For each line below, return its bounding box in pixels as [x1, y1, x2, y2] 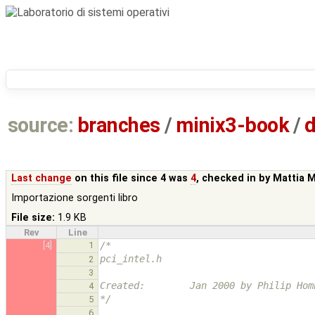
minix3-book [175, 113, 290, 138]
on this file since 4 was [72, 172, 191, 184]
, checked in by [196, 172, 274, 184]
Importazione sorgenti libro [11, 191, 139, 204]
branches [77, 113, 160, 138]
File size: [11, 211, 56, 224]
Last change [11, 172, 72, 184]
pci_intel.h [100, 252, 162, 264]
